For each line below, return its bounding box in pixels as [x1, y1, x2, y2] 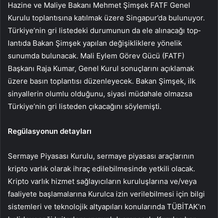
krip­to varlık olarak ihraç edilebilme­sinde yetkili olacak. [8, 164, 195, 174]
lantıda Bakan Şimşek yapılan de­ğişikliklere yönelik [8, 38, 182, 48]
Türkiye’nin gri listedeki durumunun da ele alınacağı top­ [8, 26, 200, 36]
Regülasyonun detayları [8, 127, 91, 136]
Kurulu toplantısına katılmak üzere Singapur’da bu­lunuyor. [8, 13, 205, 23]
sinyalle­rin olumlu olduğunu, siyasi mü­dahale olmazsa [8, 89, 192, 99]
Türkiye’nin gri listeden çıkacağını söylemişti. [8, 102, 162, 111]
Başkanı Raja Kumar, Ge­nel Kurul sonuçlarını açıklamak [8, 64, 194, 73]
